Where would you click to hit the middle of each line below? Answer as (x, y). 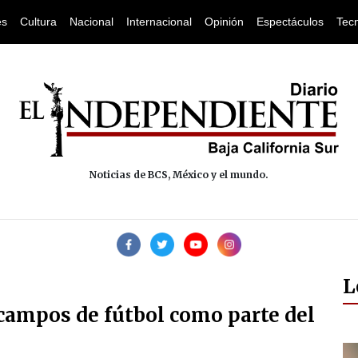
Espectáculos (290, 22)
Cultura (38, 22)
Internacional (159, 22)
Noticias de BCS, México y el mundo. (179, 175)
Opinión (224, 22)
